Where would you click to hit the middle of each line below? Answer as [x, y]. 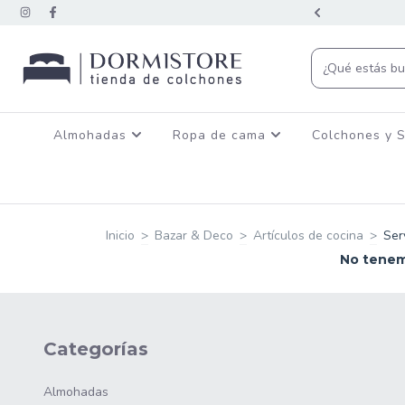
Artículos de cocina [308, 235]
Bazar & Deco [194, 235]
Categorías [96, 348]
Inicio [120, 235]
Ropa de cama [221, 135]
